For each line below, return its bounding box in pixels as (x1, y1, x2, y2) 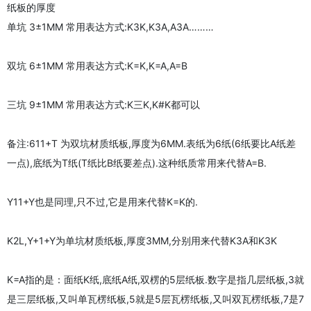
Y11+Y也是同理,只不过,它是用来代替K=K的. (7, 195, 198, 208)
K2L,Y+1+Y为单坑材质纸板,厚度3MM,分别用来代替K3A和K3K (7, 234, 277, 246)
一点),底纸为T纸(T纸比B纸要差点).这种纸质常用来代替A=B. (7, 156, 267, 169)
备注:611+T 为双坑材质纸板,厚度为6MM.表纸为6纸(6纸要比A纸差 (7, 137, 296, 149)
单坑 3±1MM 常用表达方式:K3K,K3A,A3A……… (7, 20, 214, 33)
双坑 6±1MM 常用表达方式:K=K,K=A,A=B (7, 59, 187, 72)
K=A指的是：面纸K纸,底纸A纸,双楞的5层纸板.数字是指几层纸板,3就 (7, 273, 304, 285)
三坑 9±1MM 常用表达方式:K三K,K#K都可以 (7, 98, 200, 110)
